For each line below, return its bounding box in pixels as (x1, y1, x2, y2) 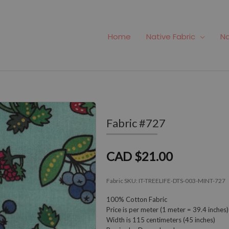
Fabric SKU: (106, 176, 139, 185)
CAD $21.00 (106, 148, 173, 164)
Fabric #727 (106, 116, 166, 130)
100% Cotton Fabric (106, 195, 167, 203)
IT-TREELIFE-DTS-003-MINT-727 (139, 176, 225, 185)
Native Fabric (146, 31, 195, 42)
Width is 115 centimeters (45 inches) (106, 215, 215, 224)
